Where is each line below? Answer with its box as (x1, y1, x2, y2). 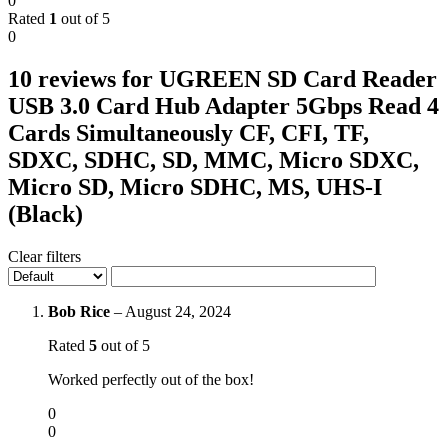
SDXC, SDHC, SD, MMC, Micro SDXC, (8, 146, 419, 173)
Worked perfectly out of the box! (48, 370, 254, 388)
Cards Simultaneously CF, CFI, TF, (8, 119, 369, 146)
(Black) (8, 200, 83, 227)
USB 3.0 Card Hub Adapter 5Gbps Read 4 (8, 92, 439, 119)
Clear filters (8, 247, 81, 265)
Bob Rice (48, 302, 114, 320)
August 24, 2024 (125, 302, 231, 320)
